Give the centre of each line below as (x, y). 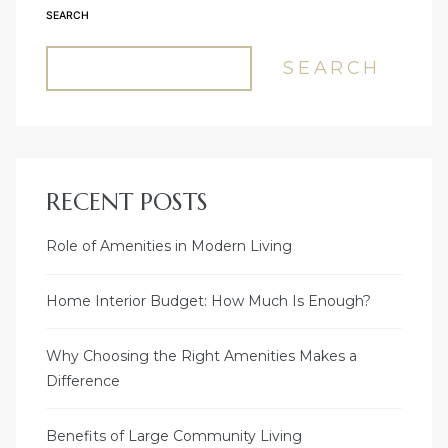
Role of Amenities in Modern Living (169, 246)
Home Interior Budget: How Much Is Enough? (208, 301)
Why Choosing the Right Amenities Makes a (201, 355)
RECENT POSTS (127, 202)
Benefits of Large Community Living (174, 435)
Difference (83, 380)
